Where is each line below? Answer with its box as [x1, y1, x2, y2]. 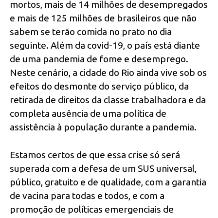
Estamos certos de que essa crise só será [10, 149, 180, 160]
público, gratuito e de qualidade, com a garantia [10, 176, 206, 187]
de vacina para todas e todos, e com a [10, 190, 164, 201]
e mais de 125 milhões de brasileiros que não [10, 13, 197, 24]
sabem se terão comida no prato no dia [10, 26, 172, 37]
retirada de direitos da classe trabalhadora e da [10, 94, 206, 106]
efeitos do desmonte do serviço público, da [10, 81, 189, 92]
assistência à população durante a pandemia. [10, 122, 197, 133]
